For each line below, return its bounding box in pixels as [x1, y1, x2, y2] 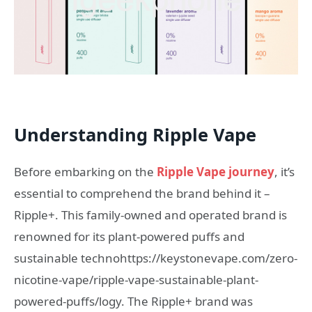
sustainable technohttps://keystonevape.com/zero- [14, 249, 297, 266]
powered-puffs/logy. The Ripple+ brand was [14, 292, 253, 309]
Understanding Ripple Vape [14, 122, 256, 146]
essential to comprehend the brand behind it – [14, 185, 270, 201]
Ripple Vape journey [157, 163, 274, 180]
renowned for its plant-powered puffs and [14, 228, 244, 244]
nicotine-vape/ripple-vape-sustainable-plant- [14, 271, 258, 288]
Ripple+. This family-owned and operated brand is [14, 206, 287, 223]
